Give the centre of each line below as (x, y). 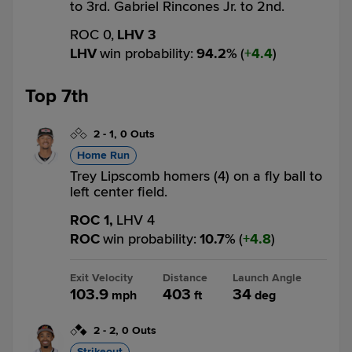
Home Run (103, 155)
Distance (185, 278)
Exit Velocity (101, 278)
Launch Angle (267, 278)
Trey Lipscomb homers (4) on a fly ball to (196, 176)
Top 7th (57, 96)
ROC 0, (92, 35)
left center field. (119, 192)
